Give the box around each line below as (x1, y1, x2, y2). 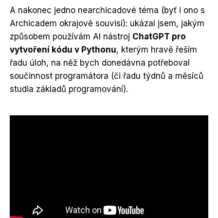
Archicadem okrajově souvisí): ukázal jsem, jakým (10, 18, 204, 28)
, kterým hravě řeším (116, 44, 197, 54)
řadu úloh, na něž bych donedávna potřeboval (10, 57, 190, 68)
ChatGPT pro (132, 31, 186, 41)
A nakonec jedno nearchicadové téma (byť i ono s (10, 5, 205, 15)
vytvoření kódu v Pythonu (10, 44, 116, 54)
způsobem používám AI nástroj (10, 31, 132, 41)
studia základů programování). (10, 84, 128, 94)
